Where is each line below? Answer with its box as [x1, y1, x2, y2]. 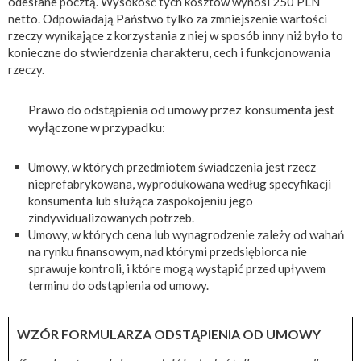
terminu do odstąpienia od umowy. [28, 277, 209, 293]
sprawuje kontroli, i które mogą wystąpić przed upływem [28, 260, 326, 276]
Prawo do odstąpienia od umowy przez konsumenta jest [28, 101, 334, 117]
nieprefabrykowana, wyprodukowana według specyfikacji [28, 176, 331, 191]
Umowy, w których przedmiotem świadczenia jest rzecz [28, 159, 316, 174]
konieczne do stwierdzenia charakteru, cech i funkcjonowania [8, 44, 330, 60]
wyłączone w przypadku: [28, 118, 165, 135]
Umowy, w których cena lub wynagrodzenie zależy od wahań [28, 226, 344, 242]
